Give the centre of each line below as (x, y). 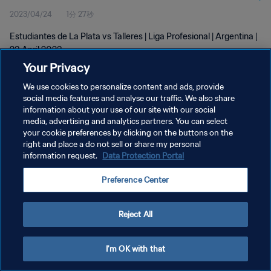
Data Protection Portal (143, 156)
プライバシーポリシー (46, 126)
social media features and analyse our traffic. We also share (129, 98)
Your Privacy (57, 67)
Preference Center (135, 180)
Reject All (135, 214)
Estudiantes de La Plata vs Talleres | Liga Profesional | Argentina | (133, 36)
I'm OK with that (135, 249)
